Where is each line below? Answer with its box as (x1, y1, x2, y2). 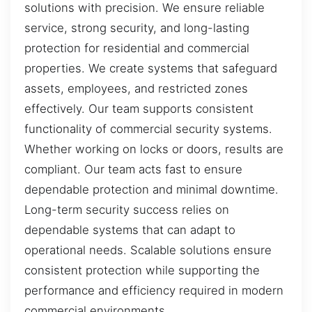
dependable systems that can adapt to (24, 222, 235, 237)
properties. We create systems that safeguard (24, 61, 277, 75)
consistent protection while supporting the (24, 263, 260, 277)
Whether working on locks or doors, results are (24, 141, 283, 156)
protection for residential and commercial (24, 40, 249, 55)
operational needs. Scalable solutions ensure (24, 242, 272, 257)
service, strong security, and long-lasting (24, 20, 249, 35)
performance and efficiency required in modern (24, 283, 283, 297)
